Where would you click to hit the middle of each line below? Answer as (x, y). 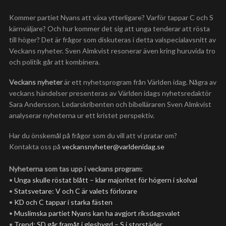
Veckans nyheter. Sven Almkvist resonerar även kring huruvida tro (112, 51)
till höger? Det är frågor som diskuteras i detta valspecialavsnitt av (112, 40)
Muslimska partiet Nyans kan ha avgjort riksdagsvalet (97, 213)
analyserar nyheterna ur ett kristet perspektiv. (82, 115)
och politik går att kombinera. (54, 62)
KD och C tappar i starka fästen (63, 202)
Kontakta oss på (36, 147)
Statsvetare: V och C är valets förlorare (76, 191)
